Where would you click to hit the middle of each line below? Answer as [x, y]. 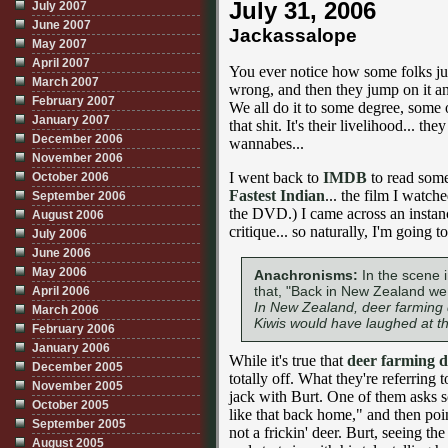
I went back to [276, 177]
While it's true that [288, 360]
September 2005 [79, 424]
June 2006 [61, 253]
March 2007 [65, 82]
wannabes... [266, 143]
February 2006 [73, 329]
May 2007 [59, 44]
